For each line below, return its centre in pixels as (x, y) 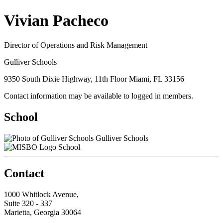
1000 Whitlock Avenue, (41, 194)
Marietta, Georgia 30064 (43, 212)
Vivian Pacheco (56, 21)
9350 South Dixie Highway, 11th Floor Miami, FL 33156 (94, 79)
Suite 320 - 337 (28, 203)
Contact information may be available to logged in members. (99, 96)
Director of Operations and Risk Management (76, 45)
